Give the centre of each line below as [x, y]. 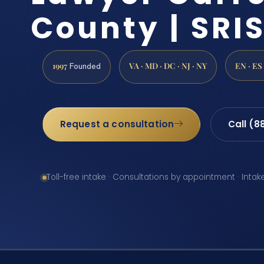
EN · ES [249, 65]
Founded [84, 66]
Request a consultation [117, 124]
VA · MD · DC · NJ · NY [168, 65]
